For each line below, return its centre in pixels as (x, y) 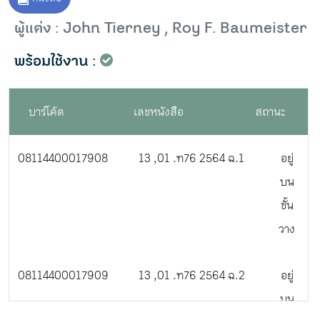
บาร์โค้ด (47, 111)
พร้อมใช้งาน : (55, 61)
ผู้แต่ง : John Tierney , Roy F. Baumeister (161, 28)
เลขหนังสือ (159, 111)
